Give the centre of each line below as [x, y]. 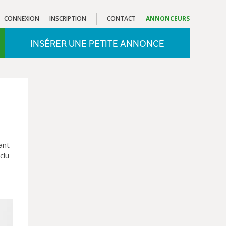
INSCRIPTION [68, 18]
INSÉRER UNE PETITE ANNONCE [97, 44]
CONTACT [121, 18]
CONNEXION [22, 18]
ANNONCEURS [168, 18]
